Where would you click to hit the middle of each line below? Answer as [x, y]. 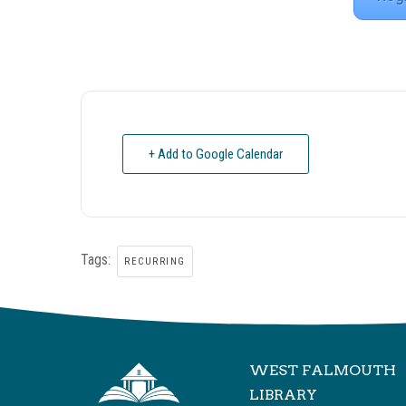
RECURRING [155, 261]
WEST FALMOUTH [322, 371]
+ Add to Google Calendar [216, 154]
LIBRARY [283, 395]
